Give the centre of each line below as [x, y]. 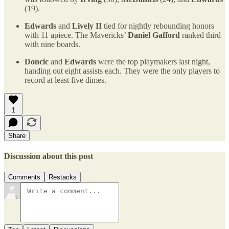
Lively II [87, 26]
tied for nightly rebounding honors [158, 26]
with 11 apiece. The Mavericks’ [76, 35]
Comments [24, 177]
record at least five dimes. [65, 80]
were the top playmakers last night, [153, 61]
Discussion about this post [49, 156]
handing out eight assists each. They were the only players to [122, 71]
